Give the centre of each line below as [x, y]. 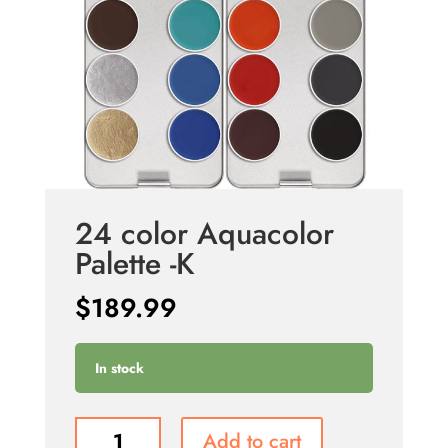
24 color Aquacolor [204, 234]
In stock [119, 368]
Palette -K [134, 264]
